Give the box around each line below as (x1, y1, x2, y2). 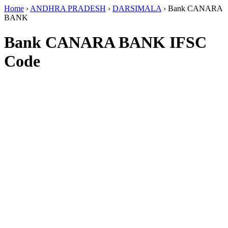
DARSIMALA (112, 4, 161, 13)
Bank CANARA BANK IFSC (4, 33, 207, 52)
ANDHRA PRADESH (30, 4, 106, 13)
